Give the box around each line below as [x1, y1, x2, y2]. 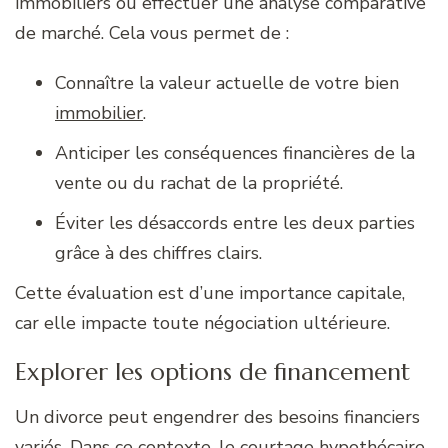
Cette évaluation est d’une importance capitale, [15, 280, 405, 305]
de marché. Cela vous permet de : [15, 20, 289, 45]
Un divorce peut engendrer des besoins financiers [15, 404, 420, 429]
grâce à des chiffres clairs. [55, 240, 262, 265]
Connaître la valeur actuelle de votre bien [55, 70, 399, 95]
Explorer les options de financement [15, 356, 410, 387]
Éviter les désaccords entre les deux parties [55, 210, 415, 235]
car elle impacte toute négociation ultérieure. [15, 310, 390, 335]
